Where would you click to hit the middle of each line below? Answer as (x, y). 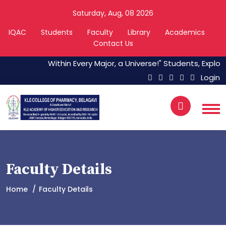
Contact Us (113, 43)
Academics (185, 32)
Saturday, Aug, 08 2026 (113, 13)
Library (139, 32)
